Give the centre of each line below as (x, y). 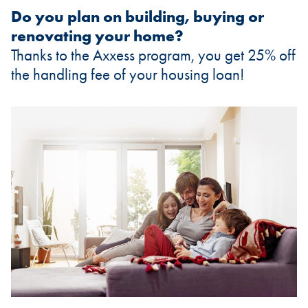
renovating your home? (97, 36)
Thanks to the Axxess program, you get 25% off (153, 56)
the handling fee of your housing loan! (128, 75)
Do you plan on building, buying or (137, 17)
